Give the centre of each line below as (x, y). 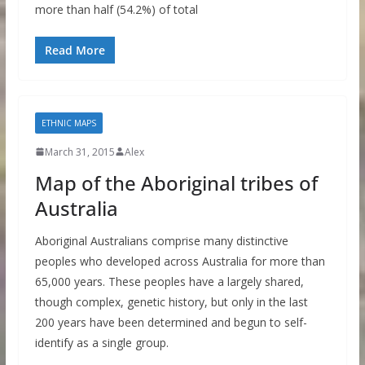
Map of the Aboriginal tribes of (176, 182)
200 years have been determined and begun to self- (171, 322)
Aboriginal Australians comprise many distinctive (161, 240)
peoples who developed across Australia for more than (180, 261)
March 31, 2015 (79, 152)
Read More (75, 50)
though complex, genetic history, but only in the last (171, 301)
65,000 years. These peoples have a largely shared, (169, 281)
